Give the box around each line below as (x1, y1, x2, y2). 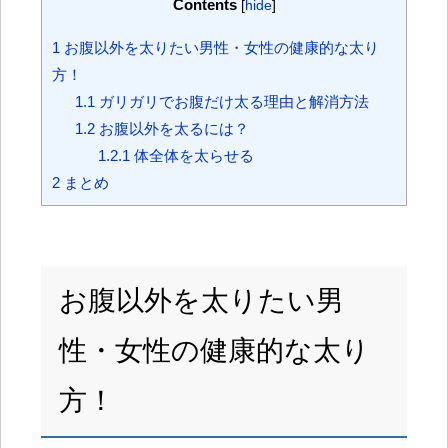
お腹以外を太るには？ (94, 119, 249, 137)
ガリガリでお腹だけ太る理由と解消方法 (94, 92, 369, 110)
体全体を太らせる (129, 146, 254, 164)
